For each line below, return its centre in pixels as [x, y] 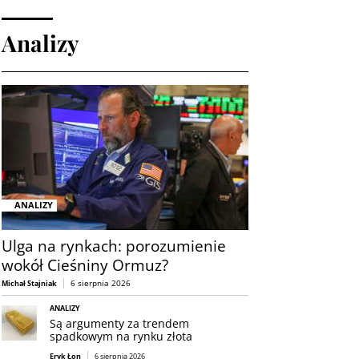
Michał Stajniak [29, 283]
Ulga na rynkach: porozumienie [114, 246]
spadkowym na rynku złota [121, 337]
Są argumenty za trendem [119, 324]
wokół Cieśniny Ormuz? [85, 265]
